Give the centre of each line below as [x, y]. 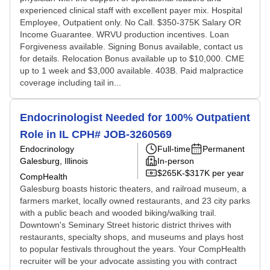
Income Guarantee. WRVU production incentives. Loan [124, 34]
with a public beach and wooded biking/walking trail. [118, 213]
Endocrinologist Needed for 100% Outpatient [135, 118]
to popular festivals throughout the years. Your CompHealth [133, 249]
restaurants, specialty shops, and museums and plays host [132, 237]
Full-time [174, 149]
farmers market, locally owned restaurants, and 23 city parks [135, 201]
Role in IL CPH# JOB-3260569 [96, 134]
